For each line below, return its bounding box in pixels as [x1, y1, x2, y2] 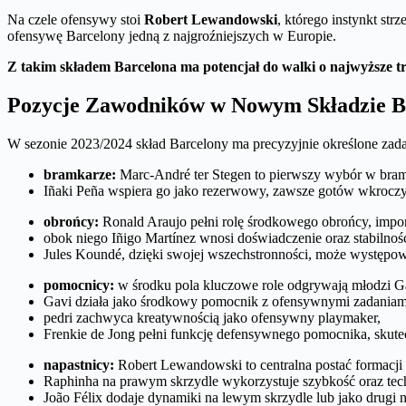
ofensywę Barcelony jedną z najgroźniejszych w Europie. [7, 27, 336, 43]
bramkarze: [43, 166, 116, 182]
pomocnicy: [43, 276, 114, 293]
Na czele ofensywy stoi [7, 11, 144, 27]
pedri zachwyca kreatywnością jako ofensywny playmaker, [43, 309, 381, 325]
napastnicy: [43, 356, 114, 372]
